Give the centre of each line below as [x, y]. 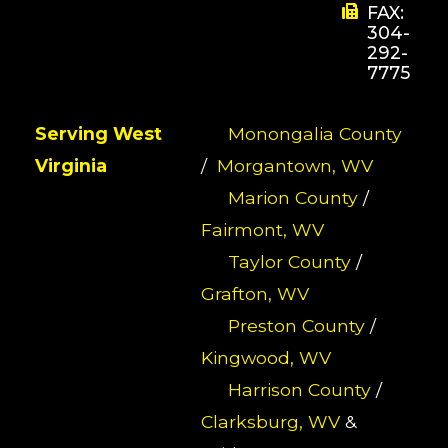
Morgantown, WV [294, 165]
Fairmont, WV [262, 229]
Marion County [292, 197]
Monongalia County [314, 133]
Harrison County [299, 389]
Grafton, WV [254, 293]
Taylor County [289, 261]
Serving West [99, 133]
